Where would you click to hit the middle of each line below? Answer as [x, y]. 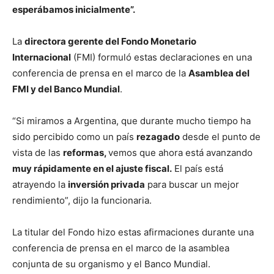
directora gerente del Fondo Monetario [110, 41]
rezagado [158, 136]
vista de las [38, 152]
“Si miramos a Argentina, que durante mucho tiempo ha [131, 120]
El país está [198, 168]
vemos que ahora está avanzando [180, 152]
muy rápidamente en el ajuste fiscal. [92, 168]
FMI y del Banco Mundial [66, 89]
